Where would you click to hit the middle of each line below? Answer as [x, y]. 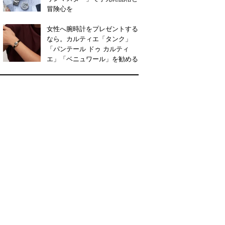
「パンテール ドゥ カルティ [88, 49]
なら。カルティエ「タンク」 [89, 39]
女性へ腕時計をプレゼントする [92, 29]
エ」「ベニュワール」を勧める [92, 59]
